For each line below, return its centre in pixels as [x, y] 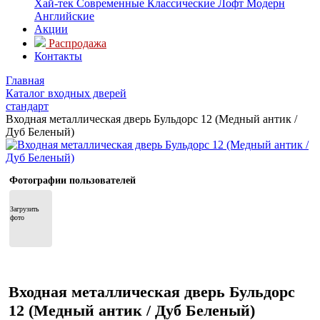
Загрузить [25, 209]
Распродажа [77, 43]
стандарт [27, 106]
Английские [64, 16]
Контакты [58, 56]
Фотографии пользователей [72, 180]
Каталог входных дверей [66, 93]
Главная [25, 80]
